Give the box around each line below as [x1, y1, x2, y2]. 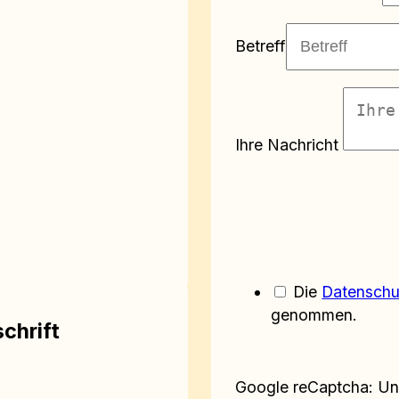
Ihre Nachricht [235, 135, 339, 155]
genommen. [271, 305, 358, 324]
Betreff [235, 37, 287, 56]
